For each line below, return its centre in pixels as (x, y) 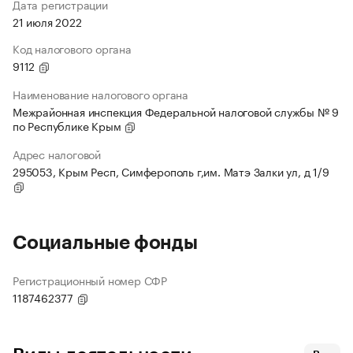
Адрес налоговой (57, 154)
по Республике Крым (69, 126)
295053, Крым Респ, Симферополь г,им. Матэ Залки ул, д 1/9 (171, 171)
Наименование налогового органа (100, 94)
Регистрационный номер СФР (90, 280)
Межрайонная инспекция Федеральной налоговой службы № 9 (176, 111)
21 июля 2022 (47, 22)
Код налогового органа (72, 48)
